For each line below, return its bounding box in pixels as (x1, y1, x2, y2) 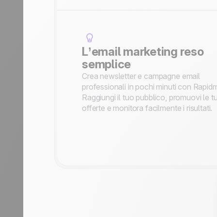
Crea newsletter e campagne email (82, 71, 200, 81)
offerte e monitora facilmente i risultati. (82, 103, 213, 113)
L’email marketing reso (82, 45, 204, 59)
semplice (82, 57, 131, 71)
